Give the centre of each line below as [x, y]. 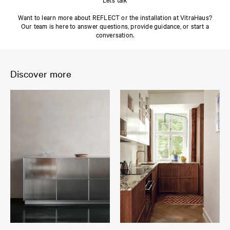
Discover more [41, 73]
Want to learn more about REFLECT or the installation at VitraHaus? [115, 17]
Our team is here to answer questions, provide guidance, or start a [115, 25]
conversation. [115, 34]
